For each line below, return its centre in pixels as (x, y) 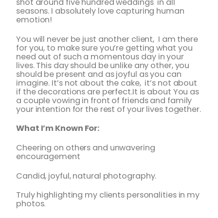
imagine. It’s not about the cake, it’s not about (107, 83)
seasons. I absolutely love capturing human (100, 11)
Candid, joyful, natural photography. (86, 176)
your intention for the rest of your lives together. (109, 109)
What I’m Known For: (58, 128)
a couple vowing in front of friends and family (104, 100)
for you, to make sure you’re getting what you (104, 48)
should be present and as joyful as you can (99, 74)
